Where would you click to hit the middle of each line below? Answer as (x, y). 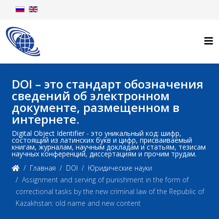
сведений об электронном (91, 96)
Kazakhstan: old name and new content (78, 203)
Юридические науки (120, 168)
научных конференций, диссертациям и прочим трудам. (104, 154)
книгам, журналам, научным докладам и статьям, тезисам (109, 147)
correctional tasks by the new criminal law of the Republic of (110, 191)
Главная (43, 168)
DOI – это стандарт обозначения (108, 84)
